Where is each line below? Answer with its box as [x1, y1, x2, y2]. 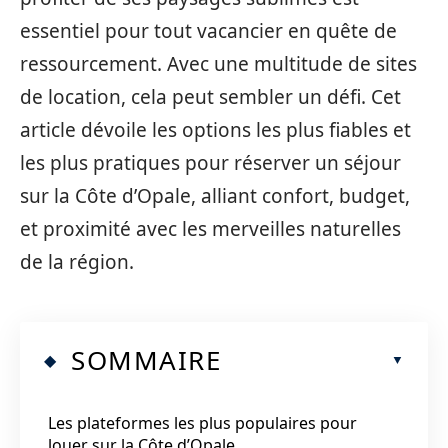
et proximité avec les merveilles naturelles [20, 216, 401, 242]
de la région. [20, 249, 134, 275]
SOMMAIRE [71, 341, 221, 378]
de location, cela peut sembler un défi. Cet [20, 84, 401, 110]
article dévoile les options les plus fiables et [20, 117, 411, 143]
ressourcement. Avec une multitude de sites [20, 51, 417, 77]
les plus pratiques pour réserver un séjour [20, 150, 401, 176]
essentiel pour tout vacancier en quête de [20, 18, 397, 44]
